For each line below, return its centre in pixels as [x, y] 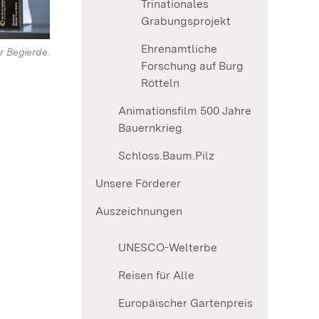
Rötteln [160, 83]
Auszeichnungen [139, 211]
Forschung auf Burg [192, 66]
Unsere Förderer [138, 184]
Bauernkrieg [150, 128]
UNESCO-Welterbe [168, 248]
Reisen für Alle [156, 276]
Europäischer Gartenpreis [185, 303]
